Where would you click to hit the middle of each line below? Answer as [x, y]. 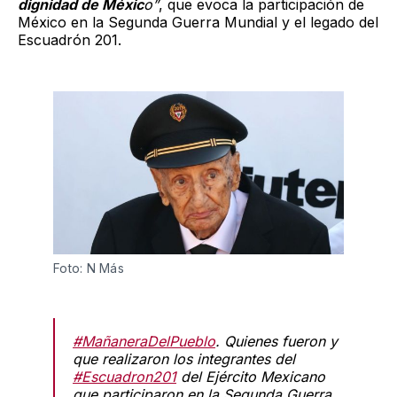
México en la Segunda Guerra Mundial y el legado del [198, 22]
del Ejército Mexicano [251, 377]
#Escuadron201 [125, 377]
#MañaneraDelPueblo [144, 342]
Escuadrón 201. [70, 39]
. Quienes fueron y [276, 342]
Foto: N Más [90, 269]
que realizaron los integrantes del [184, 359]
